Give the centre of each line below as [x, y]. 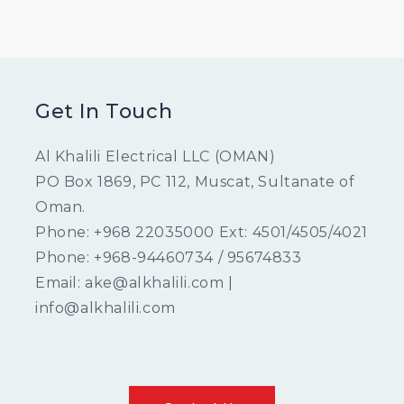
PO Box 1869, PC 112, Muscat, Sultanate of [195, 181]
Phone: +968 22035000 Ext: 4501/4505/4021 [202, 232]
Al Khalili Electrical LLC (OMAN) [156, 156]
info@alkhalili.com [106, 308]
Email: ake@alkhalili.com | [134, 282]
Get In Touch [104, 111]
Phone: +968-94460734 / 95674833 [169, 257]
